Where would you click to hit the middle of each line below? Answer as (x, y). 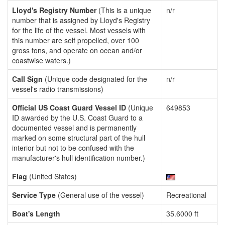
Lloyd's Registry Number (54, 10)
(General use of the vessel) (100, 195)
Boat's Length (36, 213)
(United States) (52, 176)
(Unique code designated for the (95, 79)
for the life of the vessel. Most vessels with (79, 30)
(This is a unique (124, 10)
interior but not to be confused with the (73, 148)
